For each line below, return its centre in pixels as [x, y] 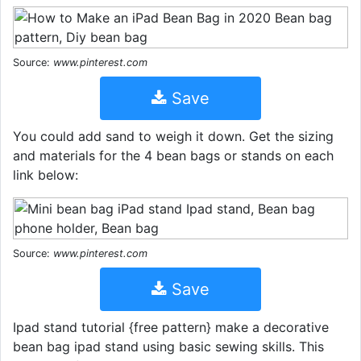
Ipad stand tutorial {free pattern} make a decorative [171, 327]
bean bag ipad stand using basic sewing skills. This [168, 346]
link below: [46, 174]
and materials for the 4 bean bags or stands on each [173, 155]
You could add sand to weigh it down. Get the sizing [173, 136]
